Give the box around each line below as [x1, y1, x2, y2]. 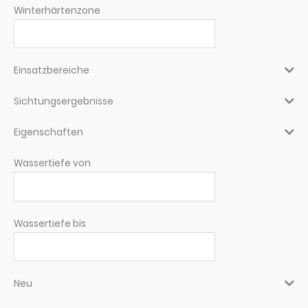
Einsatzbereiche [14, 64, 89, 78]
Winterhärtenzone [14, 3, 100, 17]
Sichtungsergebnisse [14, 95, 113, 109]
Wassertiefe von [14, 157, 91, 170]
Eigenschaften [14, 126, 83, 140]
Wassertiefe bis [14, 217, 86, 230]
